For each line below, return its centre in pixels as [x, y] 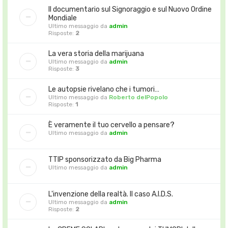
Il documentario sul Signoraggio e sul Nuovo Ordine [130, 9]
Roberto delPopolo [138, 97]
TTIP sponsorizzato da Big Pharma [105, 159]
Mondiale [63, 18]
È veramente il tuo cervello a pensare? [111, 125]
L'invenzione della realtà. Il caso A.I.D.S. [111, 194]
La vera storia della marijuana [96, 53]
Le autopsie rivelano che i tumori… [104, 89]
